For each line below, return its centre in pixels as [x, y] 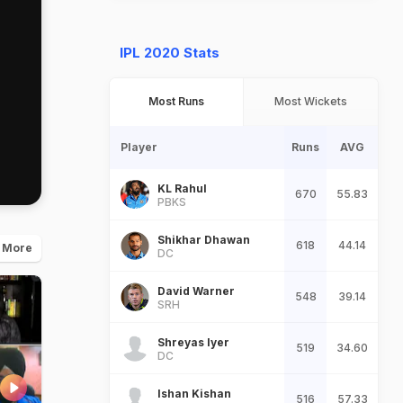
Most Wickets [311, 101]
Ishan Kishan [194, 393]
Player [139, 147]
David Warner [196, 291]
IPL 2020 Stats [170, 53]
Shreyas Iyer [193, 342]
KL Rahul [182, 188]
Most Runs [176, 101]
